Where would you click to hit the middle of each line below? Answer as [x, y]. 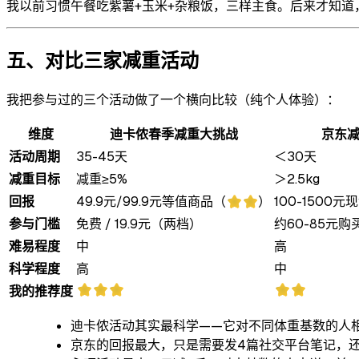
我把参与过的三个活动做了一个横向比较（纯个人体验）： [173, 99]
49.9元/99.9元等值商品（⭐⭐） [173, 201]
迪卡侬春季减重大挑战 [173, 134]
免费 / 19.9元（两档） [139, 224]
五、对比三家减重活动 [103, 60]
